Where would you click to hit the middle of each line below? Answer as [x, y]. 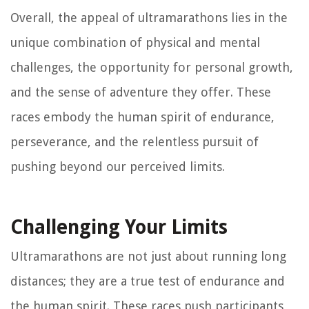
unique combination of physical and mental [135, 42]
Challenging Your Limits [119, 227]
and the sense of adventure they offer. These [141, 92]
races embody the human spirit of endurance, [142, 117]
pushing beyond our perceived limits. [118, 166]
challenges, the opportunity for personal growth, [152, 67]
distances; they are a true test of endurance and [148, 281]
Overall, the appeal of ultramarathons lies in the [149, 17]
